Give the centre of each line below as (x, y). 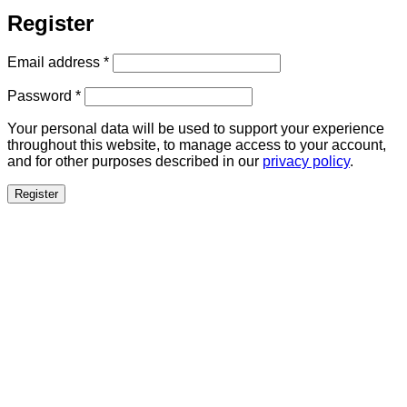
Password (41, 96)
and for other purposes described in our (135, 162)
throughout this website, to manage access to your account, (197, 145)
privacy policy (306, 162)
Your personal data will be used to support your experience (196, 129)
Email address (55, 63)
